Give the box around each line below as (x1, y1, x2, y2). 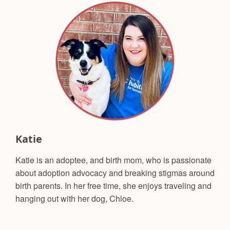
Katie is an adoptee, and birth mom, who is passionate (15, 154, 212, 166)
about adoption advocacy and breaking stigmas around (15, 166, 215, 179)
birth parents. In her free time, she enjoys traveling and (15, 179, 212, 191)
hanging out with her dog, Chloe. (15, 192, 133, 204)
